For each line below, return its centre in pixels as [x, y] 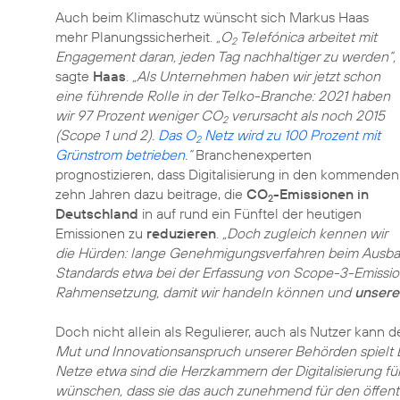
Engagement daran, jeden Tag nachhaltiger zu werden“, [225, 56]
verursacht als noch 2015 [306, 115]
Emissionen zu [101, 233]
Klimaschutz [163, 17]
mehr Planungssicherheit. [136, 37]
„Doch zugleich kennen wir [305, 233]
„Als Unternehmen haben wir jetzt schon [256, 76]
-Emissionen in [321, 194]
